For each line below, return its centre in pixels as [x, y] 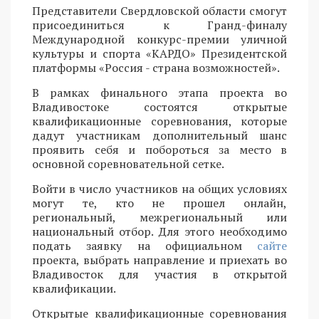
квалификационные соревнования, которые [159, 121]
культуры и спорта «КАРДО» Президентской [159, 54]
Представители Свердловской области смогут [159, 11]
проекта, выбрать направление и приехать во [159, 260]
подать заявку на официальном [145, 246]
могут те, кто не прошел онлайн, [159, 203]
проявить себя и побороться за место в [159, 150]
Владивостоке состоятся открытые [159, 107]
